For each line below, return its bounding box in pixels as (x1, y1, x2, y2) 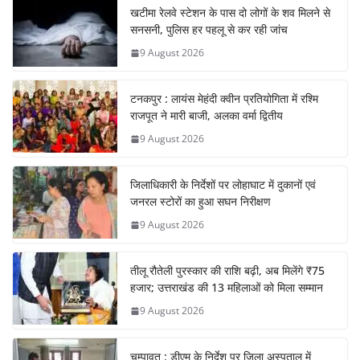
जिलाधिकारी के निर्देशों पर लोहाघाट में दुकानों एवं (130, 177, 316, 193)
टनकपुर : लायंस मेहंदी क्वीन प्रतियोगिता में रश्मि (130, 91, 318, 107)
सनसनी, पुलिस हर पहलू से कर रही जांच (130, 22, 288, 38)
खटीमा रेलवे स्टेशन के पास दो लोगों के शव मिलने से (130, 5, 330, 21)
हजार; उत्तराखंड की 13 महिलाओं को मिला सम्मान (130, 280, 323, 296)
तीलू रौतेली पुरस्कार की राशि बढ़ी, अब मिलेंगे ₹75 (130, 263, 325, 279)
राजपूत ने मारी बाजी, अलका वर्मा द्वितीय (130, 108, 283, 124)
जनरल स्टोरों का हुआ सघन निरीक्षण (130, 194, 271, 210)
